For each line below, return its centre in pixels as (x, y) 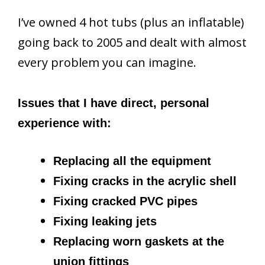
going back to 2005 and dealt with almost (132, 42)
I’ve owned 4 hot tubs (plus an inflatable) (131, 22)
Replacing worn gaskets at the (139, 241)
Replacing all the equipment (132, 161)
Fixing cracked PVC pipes (125, 201)
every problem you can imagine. (107, 62)
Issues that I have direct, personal (114, 103)
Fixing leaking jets (105, 221)
